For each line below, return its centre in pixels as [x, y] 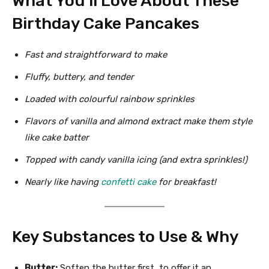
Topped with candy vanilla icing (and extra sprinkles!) [136, 160]
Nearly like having [63, 182]
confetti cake [128, 182]
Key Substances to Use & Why [125, 237]
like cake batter [57, 138]
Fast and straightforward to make [96, 55]
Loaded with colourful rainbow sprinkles [110, 99]
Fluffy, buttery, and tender [79, 77]
